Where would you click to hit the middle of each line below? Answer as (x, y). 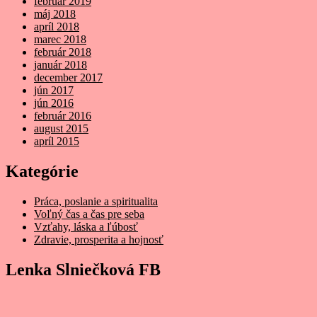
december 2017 (68, 78)
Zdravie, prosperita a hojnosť (99, 240)
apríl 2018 (57, 27)
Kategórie (42, 172)
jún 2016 (54, 103)
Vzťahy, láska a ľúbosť (86, 227)
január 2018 (60, 65)
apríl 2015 (57, 142)
